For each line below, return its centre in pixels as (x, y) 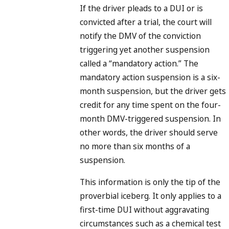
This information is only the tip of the (150, 182)
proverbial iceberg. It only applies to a (151, 196)
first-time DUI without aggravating (144, 210)
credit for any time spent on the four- (150, 105)
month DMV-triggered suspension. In (150, 119)
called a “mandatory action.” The (139, 64)
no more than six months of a (135, 146)
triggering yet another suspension (145, 50)
